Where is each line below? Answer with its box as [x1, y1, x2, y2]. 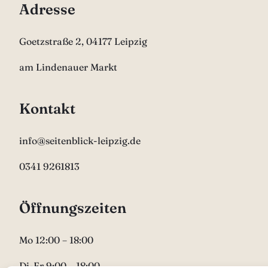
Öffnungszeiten [19, 199, 126, 217]
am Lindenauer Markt [19, 61, 117, 73]
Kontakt [19, 100, 75, 117]
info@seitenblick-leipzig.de [19, 135, 141, 147]
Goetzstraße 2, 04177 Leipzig [19, 35, 147, 47]
